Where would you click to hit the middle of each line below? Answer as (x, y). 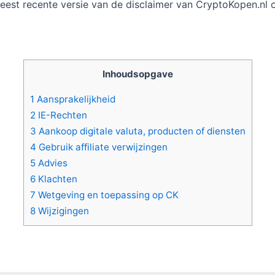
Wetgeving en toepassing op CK (107, 195)
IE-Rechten (61, 115)
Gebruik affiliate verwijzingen (102, 147)
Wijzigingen (62, 211)
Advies (51, 163)
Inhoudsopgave (137, 74)
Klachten (56, 179)
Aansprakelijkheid (75, 99)
